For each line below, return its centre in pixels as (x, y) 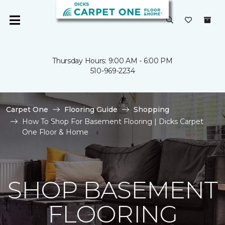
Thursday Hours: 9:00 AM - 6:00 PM (113, 61)
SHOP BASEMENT (113, 190)
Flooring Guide (91, 109)
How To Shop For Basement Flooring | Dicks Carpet (113, 122)
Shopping (151, 109)
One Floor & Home (55, 132)
